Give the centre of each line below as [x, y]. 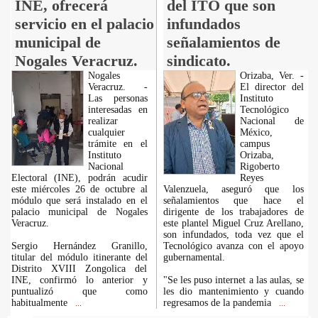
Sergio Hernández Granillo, [79, 246]
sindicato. [198, 61]
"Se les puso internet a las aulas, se [233, 280]
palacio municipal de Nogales [79, 212]
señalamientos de [223, 42]
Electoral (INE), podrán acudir [79, 178]
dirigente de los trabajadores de [233, 212]
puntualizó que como [79, 291]
